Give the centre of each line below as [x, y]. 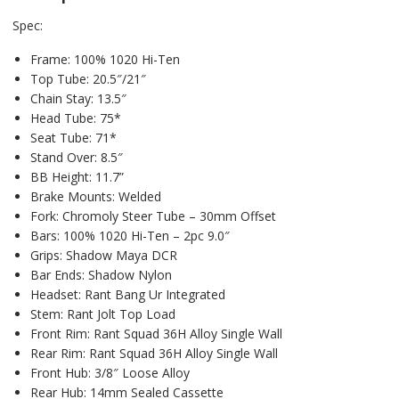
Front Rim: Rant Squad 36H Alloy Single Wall [156, 333]
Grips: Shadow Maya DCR [103, 255]
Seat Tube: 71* [73, 137]
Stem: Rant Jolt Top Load [102, 313]
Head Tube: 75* [75, 118]
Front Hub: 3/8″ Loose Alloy [110, 372]
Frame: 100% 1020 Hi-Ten [105, 59]
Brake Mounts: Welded [95, 196]
